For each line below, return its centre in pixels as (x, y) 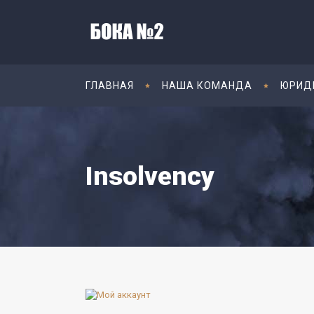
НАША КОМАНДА (207, 86)
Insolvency (150, 176)
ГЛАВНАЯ (110, 86)
